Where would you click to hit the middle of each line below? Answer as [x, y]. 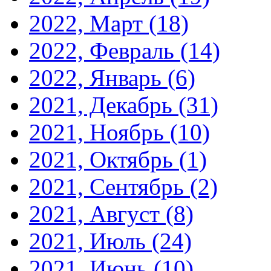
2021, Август [97, 214]
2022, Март [89, 23]
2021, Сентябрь [109, 186]
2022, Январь [98, 77]
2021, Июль [90, 241]
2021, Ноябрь [100, 132]
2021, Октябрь [104, 159]
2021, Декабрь [104, 105]
